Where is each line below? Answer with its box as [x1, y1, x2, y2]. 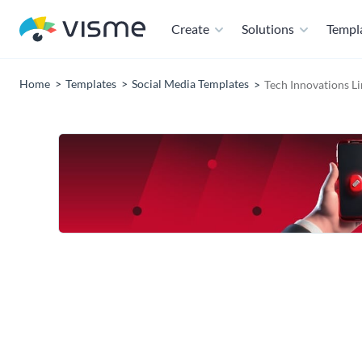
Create [171, 21, 209, 36]
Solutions [242, 21, 294, 36]
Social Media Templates [132, 77, 249, 90]
